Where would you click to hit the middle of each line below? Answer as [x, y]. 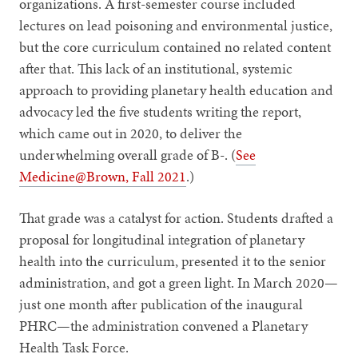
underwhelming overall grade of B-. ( [128, 154]
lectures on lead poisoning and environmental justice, [176, 25]
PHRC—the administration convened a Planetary [164, 325]
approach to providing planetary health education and [177, 89]
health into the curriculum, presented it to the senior [173, 261]
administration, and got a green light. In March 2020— [179, 282]
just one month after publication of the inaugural [161, 304]
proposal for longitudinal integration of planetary [162, 239]
